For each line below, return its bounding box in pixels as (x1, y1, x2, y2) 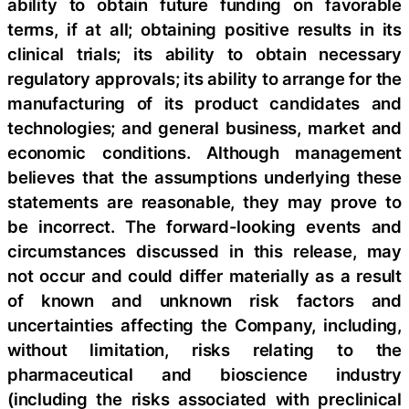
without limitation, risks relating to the (7, 340, 402, 361)
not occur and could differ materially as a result (7, 266, 402, 287)
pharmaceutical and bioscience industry (7, 364, 402, 385)
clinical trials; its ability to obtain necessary (7, 44, 402, 65)
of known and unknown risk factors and (7, 290, 402, 311)
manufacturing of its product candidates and (7, 93, 402, 114)
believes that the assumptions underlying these (7, 167, 402, 188)
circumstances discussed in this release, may (7, 241, 402, 262)
